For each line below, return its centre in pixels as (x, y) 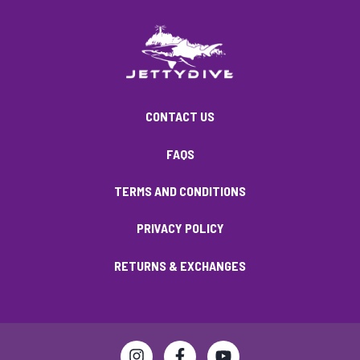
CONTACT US (180, 117)
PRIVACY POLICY (180, 228)
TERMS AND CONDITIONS (180, 191)
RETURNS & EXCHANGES (180, 265)
